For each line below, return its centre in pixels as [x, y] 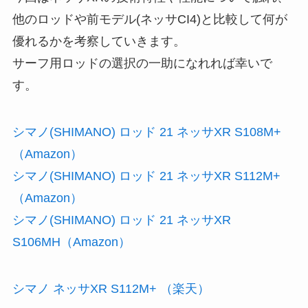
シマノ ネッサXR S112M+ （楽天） [111, 288]
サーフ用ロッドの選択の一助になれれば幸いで [142, 64]
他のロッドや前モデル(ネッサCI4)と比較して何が [150, 20]
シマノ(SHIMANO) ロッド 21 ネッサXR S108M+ [146, 132]
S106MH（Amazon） [71, 242]
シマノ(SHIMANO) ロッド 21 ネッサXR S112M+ [146, 176]
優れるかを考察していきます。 [99, 42]
